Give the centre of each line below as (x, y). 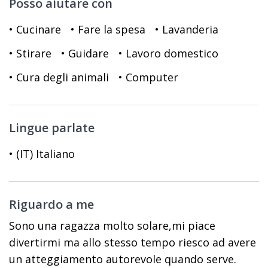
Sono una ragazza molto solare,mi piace (112, 226)
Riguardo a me (51, 204)
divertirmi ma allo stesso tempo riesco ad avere (133, 242)
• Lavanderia (187, 29)
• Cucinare (35, 29)
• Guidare (85, 53)
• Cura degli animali (59, 77)
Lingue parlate (52, 128)
